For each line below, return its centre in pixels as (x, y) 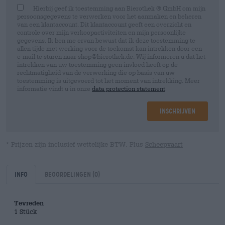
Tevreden (29, 203)
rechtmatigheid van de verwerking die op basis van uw (96, 72)
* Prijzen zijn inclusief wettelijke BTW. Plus (76, 144)
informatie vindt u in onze (54, 88)
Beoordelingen (69, 174)
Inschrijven (178, 111)
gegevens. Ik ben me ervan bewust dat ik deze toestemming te (106, 40)
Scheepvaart (164, 144)
